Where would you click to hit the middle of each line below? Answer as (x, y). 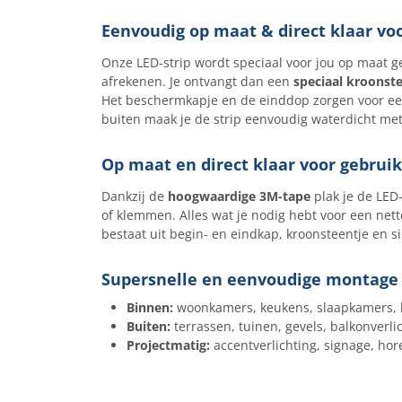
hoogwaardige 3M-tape (239, 196)
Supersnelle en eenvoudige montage (249, 279)
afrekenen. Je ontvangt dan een (197, 81)
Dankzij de (134, 196)
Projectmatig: (168, 345)
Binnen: (149, 307)
